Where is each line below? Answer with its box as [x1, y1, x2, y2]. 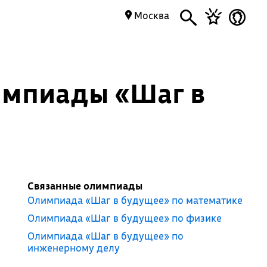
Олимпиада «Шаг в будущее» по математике [27, 194, 243, 206]
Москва [132, 9, 169, 21]
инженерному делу [27, 241, 120, 254]
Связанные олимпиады [27, 179, 142, 192]
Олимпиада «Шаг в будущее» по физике [27, 212, 222, 224]
